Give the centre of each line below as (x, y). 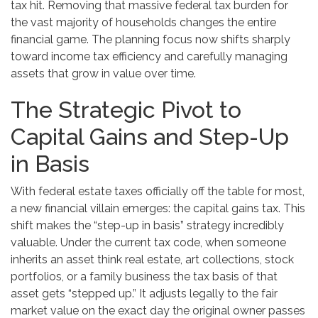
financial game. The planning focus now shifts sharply (150, 40)
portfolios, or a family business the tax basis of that (144, 277)
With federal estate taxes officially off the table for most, (158, 192)
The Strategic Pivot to (126, 110)
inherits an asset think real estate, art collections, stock (152, 260)
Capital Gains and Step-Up (150, 137)
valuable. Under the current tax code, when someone (148, 243)
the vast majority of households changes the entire (143, 23)
